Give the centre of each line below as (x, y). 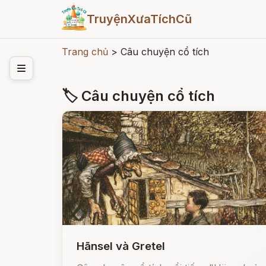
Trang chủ (85, 52)
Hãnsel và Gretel (121, 246)
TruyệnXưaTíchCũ (139, 19)
